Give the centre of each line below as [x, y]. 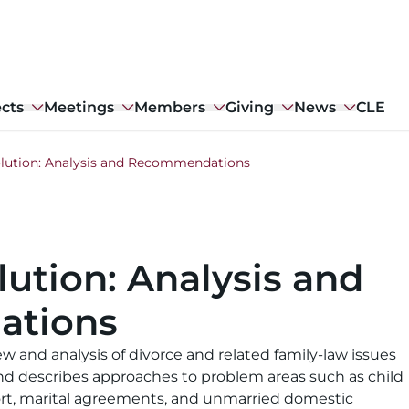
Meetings [79, 107]
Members [170, 107]
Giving [250, 107]
